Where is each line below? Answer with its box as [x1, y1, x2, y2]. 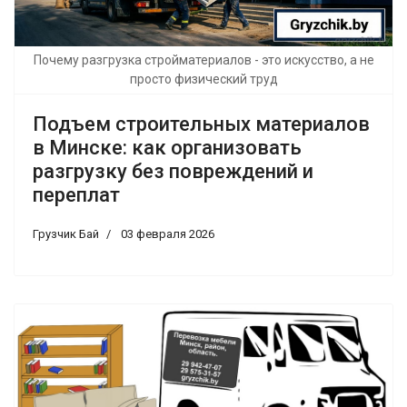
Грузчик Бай [33, 226, 99, 241]
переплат [33, 183, 120, 206]
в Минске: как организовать [33, 135, 302, 159]
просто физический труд [129, 71, 278, 86]
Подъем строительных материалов [33, 112, 370, 135]
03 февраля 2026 [121, 226, 214, 241]
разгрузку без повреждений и [33, 159, 313, 183]
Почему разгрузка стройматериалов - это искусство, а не [33, 52, 374, 67]
